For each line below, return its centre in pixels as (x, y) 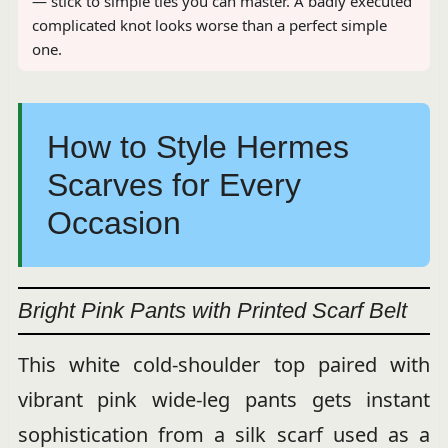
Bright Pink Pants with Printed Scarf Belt (212, 311)
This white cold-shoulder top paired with (224, 365)
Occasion (113, 223)
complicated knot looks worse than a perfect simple (209, 25)
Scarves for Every (173, 185)
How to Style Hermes (197, 147)
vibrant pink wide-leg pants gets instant (224, 400)
